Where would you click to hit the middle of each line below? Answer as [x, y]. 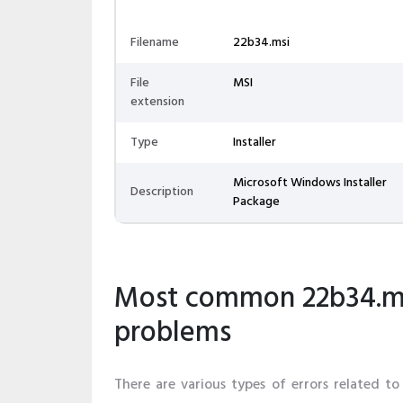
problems [173, 333]
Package [256, 202]
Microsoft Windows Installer [310, 183]
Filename [155, 43]
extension [157, 102]
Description [162, 192]
